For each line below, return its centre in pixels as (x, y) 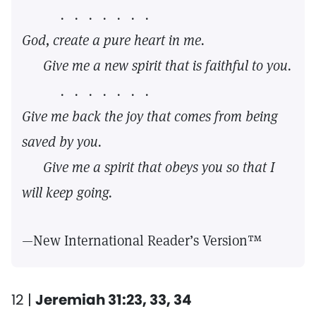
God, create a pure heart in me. (113, 40)
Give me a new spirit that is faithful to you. (157, 66)
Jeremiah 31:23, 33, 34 (114, 300)
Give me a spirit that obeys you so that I (159, 167)
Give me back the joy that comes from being (150, 116)
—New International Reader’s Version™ (142, 241)
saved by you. (62, 142)
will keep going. (67, 193)
